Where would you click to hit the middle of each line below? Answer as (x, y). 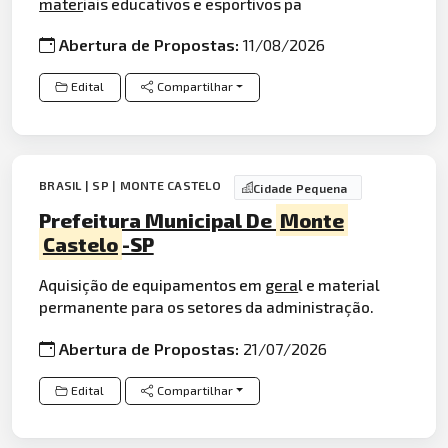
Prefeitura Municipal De (158, 219)
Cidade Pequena (300, 187)
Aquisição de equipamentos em (152, 285)
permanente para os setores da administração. (207, 307)
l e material (339, 285)
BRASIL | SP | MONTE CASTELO (132, 185)
